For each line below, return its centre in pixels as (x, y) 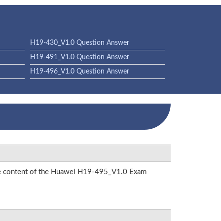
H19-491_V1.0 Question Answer (79, 57)
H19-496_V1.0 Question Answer (79, 72)
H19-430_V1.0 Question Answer (79, 43)
